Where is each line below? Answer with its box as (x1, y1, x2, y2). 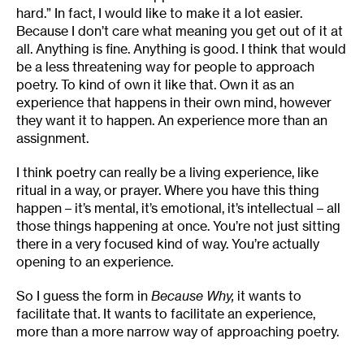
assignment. (16, 130, 89, 147)
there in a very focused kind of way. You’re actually (16, 236, 319, 253)
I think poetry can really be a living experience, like (16, 164, 318, 181)
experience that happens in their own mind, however (16, 94, 331, 111)
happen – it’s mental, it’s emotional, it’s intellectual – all (16, 200, 340, 217)
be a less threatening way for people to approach (16, 58, 314, 76)
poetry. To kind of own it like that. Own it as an (16, 76, 294, 93)
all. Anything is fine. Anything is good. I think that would (16, 41, 346, 58)
